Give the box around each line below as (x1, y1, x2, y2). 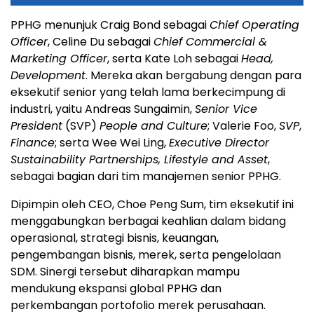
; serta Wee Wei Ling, (55, 134, 169, 151)
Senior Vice (195, 100, 257, 117)
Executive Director (169, 134, 269, 151)
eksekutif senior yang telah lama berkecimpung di (11, 83, 285, 100)
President (11, 117, 62, 134)
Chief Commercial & (153, 33, 267, 50)
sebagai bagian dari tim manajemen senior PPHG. (11, 168, 281, 184)
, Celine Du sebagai (48, 33, 153, 50)
